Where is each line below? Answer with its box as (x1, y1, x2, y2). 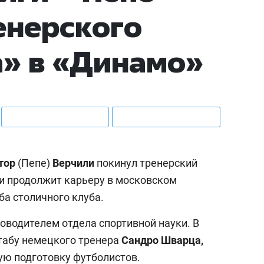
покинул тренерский (97, 156, 197, 169)
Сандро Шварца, (121, 233, 203, 246)
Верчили (52, 156, 97, 169)
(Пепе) (15, 156, 52, 169)
